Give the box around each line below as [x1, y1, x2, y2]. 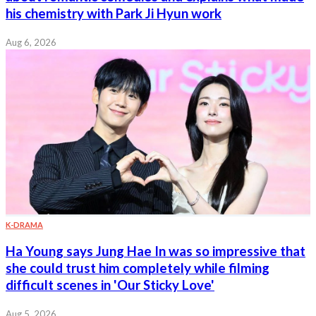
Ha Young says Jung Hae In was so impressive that [6, 243, 305, 260]
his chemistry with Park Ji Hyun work [6, 5, 221, 21]
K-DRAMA [6, 219, 43, 229]
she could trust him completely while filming [6, 260, 269, 276]
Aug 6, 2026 [6, 36, 56, 48]
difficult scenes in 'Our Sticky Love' [6, 277, 214, 293]
